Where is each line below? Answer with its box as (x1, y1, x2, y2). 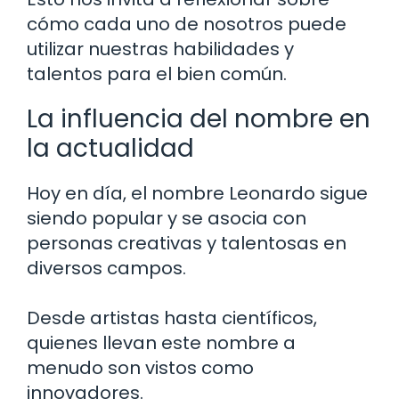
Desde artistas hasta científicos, (27, 305, 317, 330)
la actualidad (27, 130, 194, 166)
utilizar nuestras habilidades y (27, 36, 294, 61)
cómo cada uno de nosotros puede (27, 11, 346, 37)
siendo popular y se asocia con (27, 205, 306, 231)
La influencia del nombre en (27, 101, 370, 136)
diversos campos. (27, 255, 186, 281)
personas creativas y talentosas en (27, 230, 346, 256)
